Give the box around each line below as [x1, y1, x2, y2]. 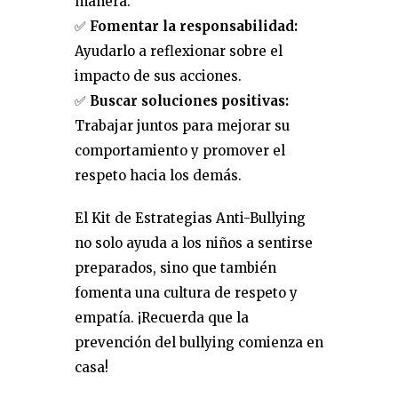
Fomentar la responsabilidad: [90, 18, 298, 35]
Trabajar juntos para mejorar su [75, 117, 290, 134]
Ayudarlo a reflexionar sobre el [75, 43, 283, 60]
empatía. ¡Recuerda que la [75, 309, 249, 326]
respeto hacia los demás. [75, 167, 242, 184]
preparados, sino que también [75, 259, 276, 276]
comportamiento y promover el [75, 142, 285, 159]
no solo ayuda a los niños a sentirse [75, 235, 313, 251]
